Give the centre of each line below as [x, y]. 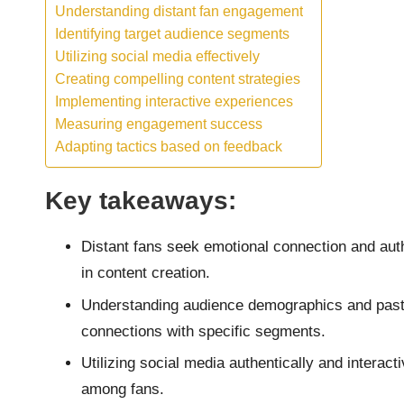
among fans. [123, 390]
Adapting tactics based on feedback [169, 147]
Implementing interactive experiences [174, 101]
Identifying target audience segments [172, 34]
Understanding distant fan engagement [179, 11]
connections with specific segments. [203, 331]
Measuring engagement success [159, 124]
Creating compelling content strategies [178, 79]
